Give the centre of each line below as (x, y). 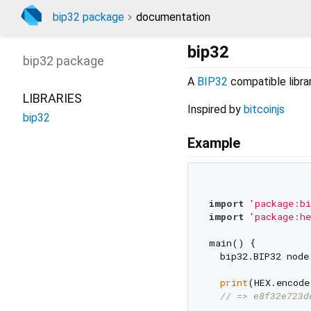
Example (214, 143)
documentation (173, 17)
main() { (232, 243)
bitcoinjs (264, 110)
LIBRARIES (52, 98)
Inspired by (216, 110)
